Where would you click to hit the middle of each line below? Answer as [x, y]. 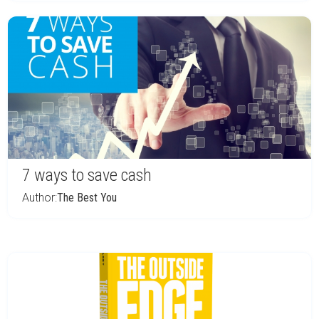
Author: [40, 198]
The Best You [87, 198]
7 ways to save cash [87, 175]
